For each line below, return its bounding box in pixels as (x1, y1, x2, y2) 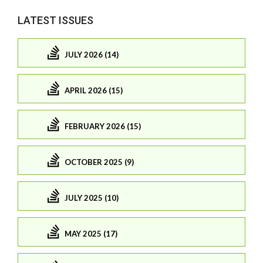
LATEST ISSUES (18, 14, 93, 27)
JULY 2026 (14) (65, 49, 119, 59)
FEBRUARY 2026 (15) (65, 121, 141, 131)
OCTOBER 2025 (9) (65, 157, 134, 167)
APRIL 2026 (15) (65, 85, 123, 95)
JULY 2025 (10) (65, 193, 119, 203)
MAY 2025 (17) (65, 228, 117, 238)
